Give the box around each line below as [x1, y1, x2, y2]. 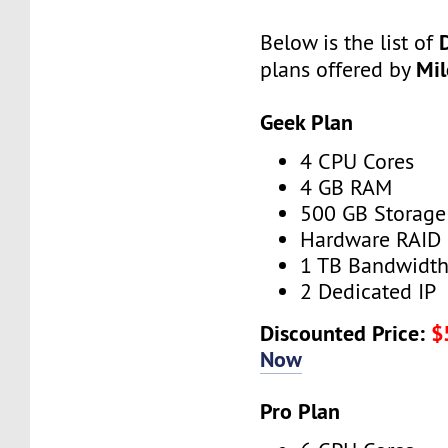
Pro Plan [260, 396, 341, 425]
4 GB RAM [300, 174, 393, 202]
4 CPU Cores [300, 148, 415, 176]
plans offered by [260, 55, 417, 83]
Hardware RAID [300, 226, 442, 254]
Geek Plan [260, 107, 354, 136]
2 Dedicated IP [300, 278, 437, 306]
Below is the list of [260, 28, 440, 56]
